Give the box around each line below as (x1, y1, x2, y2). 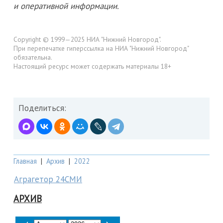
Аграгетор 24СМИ (14, 173, 82, 185)
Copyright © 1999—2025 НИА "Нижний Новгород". (13, 35, 161, 44)
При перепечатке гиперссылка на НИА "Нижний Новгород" (13, 44, 189, 53)
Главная (13, 156, 37, 166)
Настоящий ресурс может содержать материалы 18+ (13, 62, 171, 71)
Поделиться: (18, 102, 66, 113)
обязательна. (13, 53, 52, 62)
